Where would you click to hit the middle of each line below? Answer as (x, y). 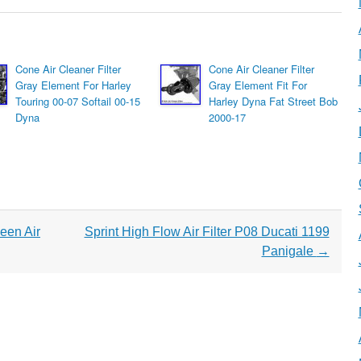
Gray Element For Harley (73, 85)
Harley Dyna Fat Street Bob (273, 101)
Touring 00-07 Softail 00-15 (78, 101)
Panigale (289, 251)
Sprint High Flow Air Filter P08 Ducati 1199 (207, 232)
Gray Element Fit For (258, 85)
